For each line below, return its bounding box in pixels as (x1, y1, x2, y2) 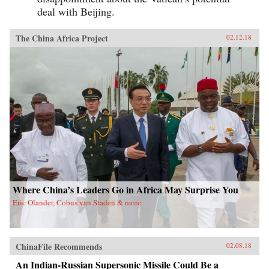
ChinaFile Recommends (16, 240, 102, 253)
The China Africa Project (16, 31, 108, 44)
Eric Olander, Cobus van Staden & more (13, 196, 141, 208)
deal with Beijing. (37, 4, 115, 19)
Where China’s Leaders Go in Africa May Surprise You (13, 182, 238, 196)
